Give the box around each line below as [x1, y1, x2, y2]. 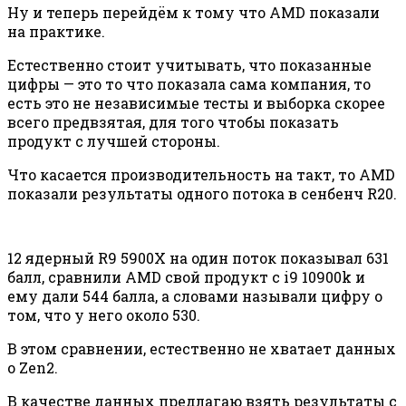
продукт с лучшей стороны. [7, 131, 220, 151]
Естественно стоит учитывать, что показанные [7, 55, 372, 75]
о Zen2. [7, 358, 58, 378]
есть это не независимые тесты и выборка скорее [7, 93, 385, 113]
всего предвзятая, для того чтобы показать [7, 112, 339, 132]
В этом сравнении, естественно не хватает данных [7, 339, 396, 359]
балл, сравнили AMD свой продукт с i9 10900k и [7, 267, 365, 287]
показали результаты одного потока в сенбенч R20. [7, 184, 397, 204]
